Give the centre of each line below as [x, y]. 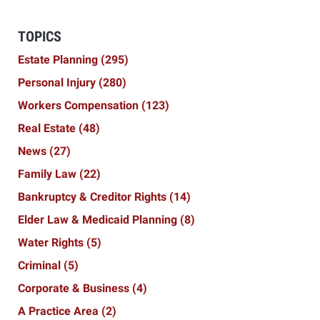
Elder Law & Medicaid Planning [99, 220]
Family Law [49, 174]
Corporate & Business [75, 289]
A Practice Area [60, 311]
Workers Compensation [80, 106]
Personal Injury [58, 83]
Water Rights [52, 243]
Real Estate [48, 129]
